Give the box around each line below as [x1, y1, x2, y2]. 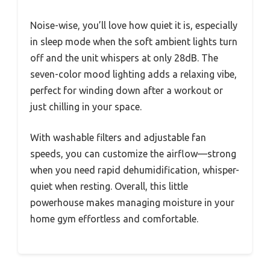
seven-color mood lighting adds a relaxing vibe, [30, 68, 237, 80]
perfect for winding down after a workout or [30, 84, 223, 96]
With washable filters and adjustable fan [30, 131, 206, 143]
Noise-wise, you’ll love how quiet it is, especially [30, 19, 237, 31]
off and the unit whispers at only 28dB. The [30, 52, 218, 63]
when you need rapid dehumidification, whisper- [30, 164, 239, 175]
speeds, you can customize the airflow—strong [30, 148, 236, 159]
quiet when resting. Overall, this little [30, 180, 188, 192]
